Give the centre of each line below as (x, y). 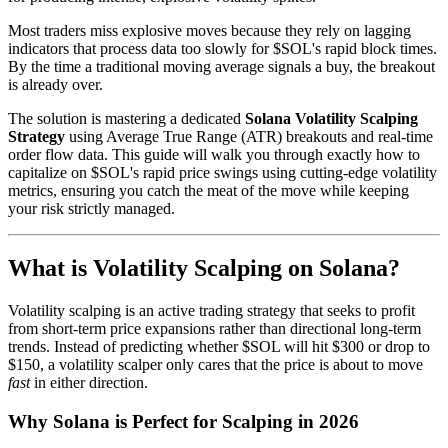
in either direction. (89, 383)
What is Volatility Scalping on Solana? (204, 268)
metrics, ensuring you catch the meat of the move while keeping (208, 190)
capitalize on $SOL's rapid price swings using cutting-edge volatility (222, 172)
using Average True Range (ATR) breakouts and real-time (249, 136)
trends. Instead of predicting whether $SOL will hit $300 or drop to (219, 347)
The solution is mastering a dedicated (126, 118)
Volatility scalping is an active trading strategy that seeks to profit (211, 311)
